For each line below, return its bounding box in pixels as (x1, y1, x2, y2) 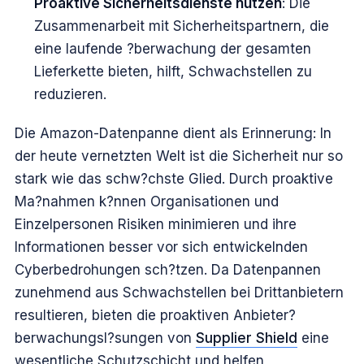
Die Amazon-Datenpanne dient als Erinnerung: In (15, 125, 331, 142)
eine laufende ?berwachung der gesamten (33, 40, 311, 57)
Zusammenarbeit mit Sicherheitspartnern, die (33, 17, 329, 34)
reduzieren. (33, 85, 106, 102)
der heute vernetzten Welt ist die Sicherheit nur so (15, 148, 343, 165)
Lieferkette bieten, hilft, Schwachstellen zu (33, 63, 312, 80)
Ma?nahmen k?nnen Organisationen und (15, 193, 279, 210)
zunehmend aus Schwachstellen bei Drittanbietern (15, 284, 344, 301)
